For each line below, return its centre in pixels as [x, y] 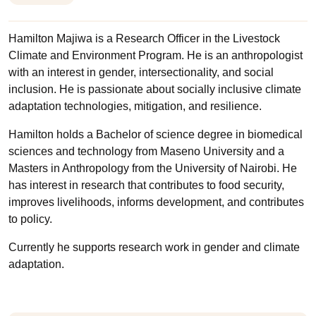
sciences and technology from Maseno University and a [146, 151]
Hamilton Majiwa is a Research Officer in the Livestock [144, 38]
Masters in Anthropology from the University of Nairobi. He [153, 168]
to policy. [30, 219]
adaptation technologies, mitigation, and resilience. [135, 106]
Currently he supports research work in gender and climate [154, 247]
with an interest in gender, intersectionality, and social [141, 72]
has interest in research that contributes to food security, [146, 185]
